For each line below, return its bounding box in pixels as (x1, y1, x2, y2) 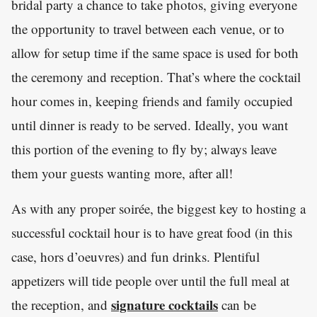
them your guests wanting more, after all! (11, 164, 233, 183)
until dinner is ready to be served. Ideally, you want (11, 116, 288, 134)
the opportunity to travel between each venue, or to (11, 20, 284, 38)
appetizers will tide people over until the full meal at (11, 272, 289, 290)
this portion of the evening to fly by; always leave (11, 140, 277, 158)
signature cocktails (111, 295, 218, 315)
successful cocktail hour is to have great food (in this (11, 224, 292, 242)
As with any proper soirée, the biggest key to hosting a (11, 200, 306, 218)
